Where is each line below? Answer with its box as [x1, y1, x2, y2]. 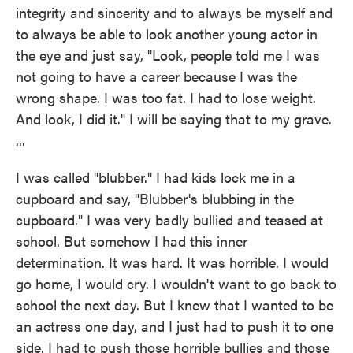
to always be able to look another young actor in [16, 24, 318, 44]
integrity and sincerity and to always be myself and [16, 2, 333, 23]
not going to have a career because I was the [16, 66, 297, 87]
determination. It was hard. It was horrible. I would [16, 252, 329, 273]
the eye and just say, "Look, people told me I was [16, 45, 320, 65]
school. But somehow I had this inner [16, 231, 247, 251]
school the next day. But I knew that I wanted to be [16, 295, 333, 315]
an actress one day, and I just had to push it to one [16, 316, 333, 336]
